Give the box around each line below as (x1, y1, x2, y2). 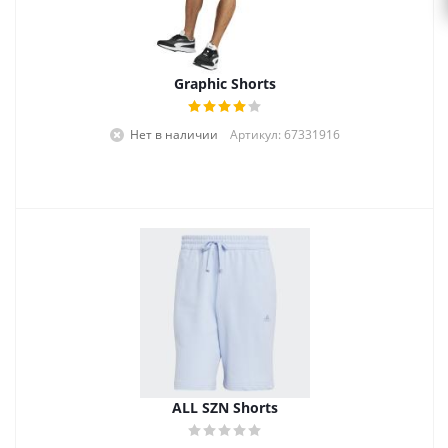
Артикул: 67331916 (230, 126, 340, 143)
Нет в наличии (130, 126, 218, 143)
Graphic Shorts (174, 74, 276, 93)
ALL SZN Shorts (172, 398, 278, 417)
